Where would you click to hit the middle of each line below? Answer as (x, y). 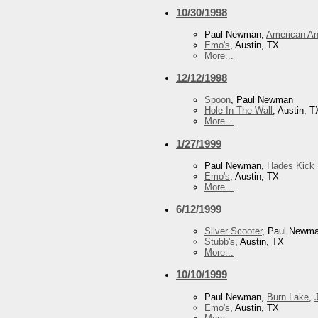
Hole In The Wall (238, 111)
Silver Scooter (233, 231)
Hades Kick (291, 165)
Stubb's (220, 242)
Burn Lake (288, 297)
